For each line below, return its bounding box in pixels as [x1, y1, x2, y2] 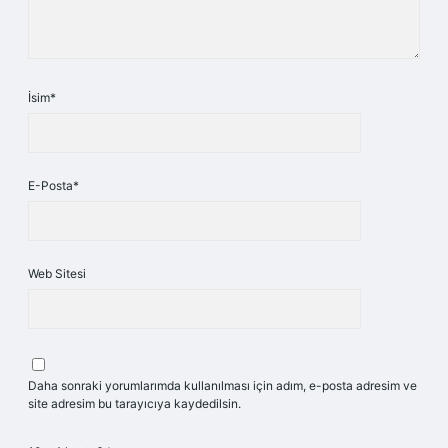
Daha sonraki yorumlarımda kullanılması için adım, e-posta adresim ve [28, 378, 417, 393]
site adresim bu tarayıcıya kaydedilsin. [28, 396, 241, 411]
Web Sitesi [28, 266, 86, 281]
